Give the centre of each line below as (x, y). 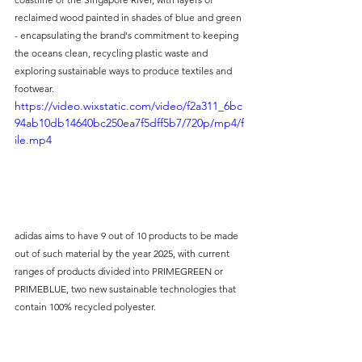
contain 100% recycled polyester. (85, 306)
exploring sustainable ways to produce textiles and (124, 70)
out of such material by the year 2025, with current (123, 253)
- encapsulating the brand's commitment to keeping (128, 35)
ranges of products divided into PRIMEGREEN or (120, 271)
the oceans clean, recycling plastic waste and (112, 53)
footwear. (34, 88)
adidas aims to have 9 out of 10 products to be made (128, 235)
